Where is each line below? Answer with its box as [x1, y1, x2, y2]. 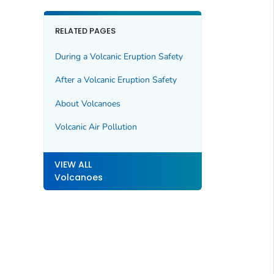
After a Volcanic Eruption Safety [54, 74, 177, 86]
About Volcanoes [54, 97, 120, 109]
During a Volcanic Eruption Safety [54, 50, 183, 62]
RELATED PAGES [54, 25, 116, 37]
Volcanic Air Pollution [54, 121, 137, 133]
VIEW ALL [54, 158, 92, 171]
